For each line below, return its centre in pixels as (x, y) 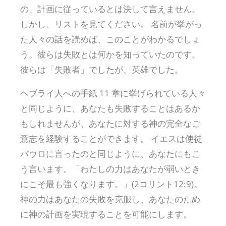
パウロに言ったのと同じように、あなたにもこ (110, 153)
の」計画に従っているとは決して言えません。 (110, 9)
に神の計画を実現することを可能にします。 (106, 214)
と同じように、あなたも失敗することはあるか (110, 108)
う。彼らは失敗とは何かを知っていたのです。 (110, 54)
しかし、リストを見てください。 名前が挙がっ (111, 24)
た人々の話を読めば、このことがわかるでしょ (110, 39)
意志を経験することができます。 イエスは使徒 (111, 138)
